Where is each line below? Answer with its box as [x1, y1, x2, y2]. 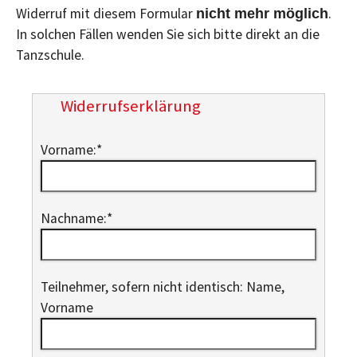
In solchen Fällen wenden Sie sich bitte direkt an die [16, 25, 320, 43]
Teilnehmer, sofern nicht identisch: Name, [41, 277, 284, 296]
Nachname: [41, 209, 107, 227]
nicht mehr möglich [196, 5, 328, 22]
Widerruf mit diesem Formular [16, 4, 196, 22]
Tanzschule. [16, 45, 88, 64]
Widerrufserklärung [61, 95, 201, 116]
